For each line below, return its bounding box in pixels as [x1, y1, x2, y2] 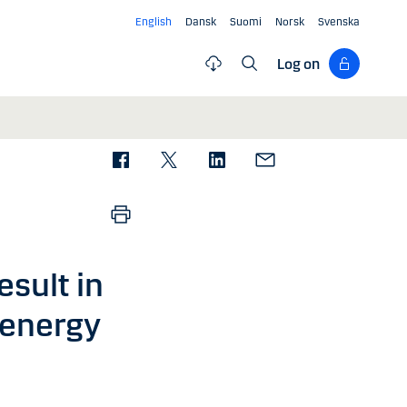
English [135, 15, 172, 28]
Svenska [318, 15, 360, 28]
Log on [277, 55, 320, 73]
